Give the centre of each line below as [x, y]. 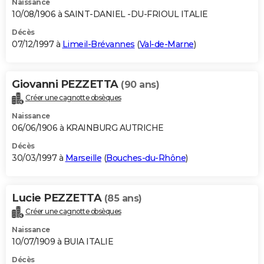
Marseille [83, 158]
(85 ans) [123, 198]
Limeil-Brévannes [98, 44]
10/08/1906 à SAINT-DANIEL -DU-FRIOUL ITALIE [110, 14]
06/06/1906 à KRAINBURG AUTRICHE [88, 128]
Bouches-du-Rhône [146, 158]
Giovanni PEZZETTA [66, 84]
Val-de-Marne [166, 44]
